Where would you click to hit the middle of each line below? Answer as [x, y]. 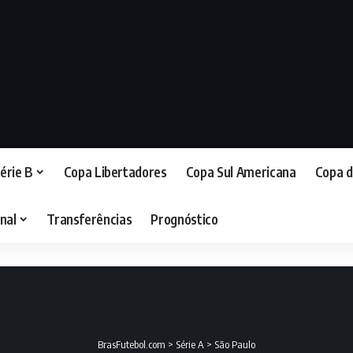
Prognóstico [184, 219]
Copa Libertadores [115, 171]
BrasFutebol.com [132, 344]
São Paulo [235, 344]
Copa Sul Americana [241, 171]
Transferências [89, 219]
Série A [190, 344]
